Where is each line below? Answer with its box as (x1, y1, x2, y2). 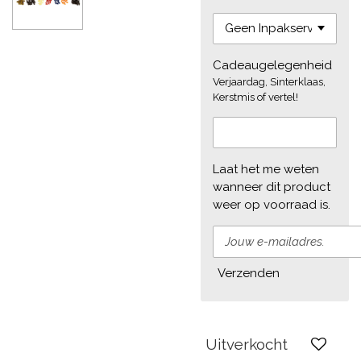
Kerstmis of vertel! (213, 90, 298, 103)
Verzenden (218, 266, 280, 281)
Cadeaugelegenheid (213, 57, 332, 73)
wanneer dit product (213, 180, 330, 195)
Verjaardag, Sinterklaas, (213, 75, 326, 88)
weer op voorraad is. (213, 197, 330, 213)
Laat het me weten (213, 162, 319, 177)
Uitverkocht (205, 335, 288, 354)
